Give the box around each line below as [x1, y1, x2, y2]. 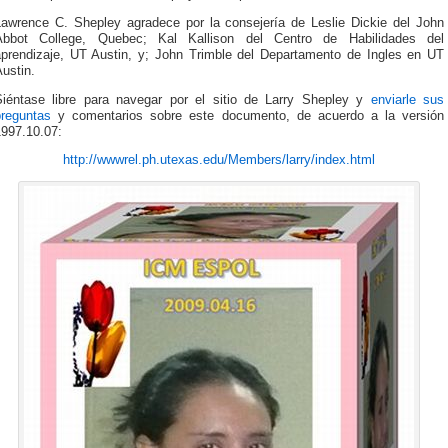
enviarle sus [370, 92, 445, 107]
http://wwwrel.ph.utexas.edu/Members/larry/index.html [63, 153, 375, 168]
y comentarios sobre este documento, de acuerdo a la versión [51, 108, 444, 123]
